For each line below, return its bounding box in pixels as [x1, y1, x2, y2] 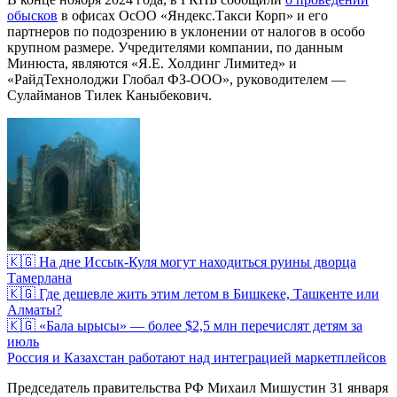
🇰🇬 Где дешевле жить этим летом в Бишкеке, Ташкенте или [7, 285, 379, 301]
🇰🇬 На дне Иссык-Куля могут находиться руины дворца [7, 253, 356, 269]
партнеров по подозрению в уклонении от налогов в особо [7, 23, 365, 39]
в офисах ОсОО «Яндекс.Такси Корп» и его [58, 7, 328, 23]
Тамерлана [7, 269, 72, 285]
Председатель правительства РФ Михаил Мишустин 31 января [7, 379, 388, 395]
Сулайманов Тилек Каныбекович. [7, 87, 212, 103]
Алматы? [7, 301, 62, 317]
